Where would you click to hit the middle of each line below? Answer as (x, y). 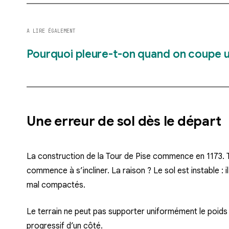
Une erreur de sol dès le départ (124, 121)
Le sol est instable (186, 171)
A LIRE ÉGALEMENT (51, 31)
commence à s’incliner (67, 171)
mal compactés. (56, 185)
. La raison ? (130, 171)
